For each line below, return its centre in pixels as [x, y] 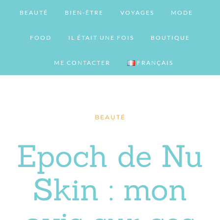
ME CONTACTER [82, 63]
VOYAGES [137, 13]
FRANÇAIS [155, 63]
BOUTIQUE [170, 38]
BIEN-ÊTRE [84, 13]
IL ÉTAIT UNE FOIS [101, 38]
